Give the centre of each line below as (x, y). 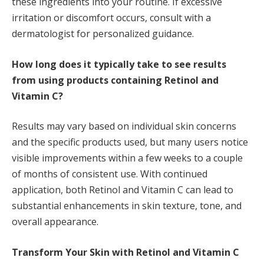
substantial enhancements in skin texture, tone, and (127, 206)
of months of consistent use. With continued (110, 174)
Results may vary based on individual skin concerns (124, 126)
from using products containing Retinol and (115, 80)
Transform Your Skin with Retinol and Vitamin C (126, 252)
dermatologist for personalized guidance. (103, 34)
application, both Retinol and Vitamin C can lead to (123, 190)
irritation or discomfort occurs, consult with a (111, 18)
